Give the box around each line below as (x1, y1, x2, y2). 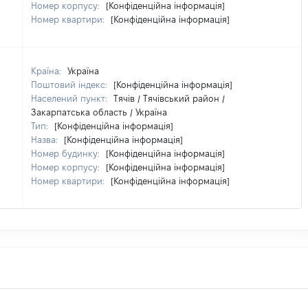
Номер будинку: (31, 148, 102, 158)
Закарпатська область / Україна (31, 107, 167, 117)
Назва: (31, 135, 60, 144)
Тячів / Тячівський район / (113, 93, 225, 103)
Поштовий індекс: (31, 80, 110, 89)
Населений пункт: (31, 93, 110, 103)
